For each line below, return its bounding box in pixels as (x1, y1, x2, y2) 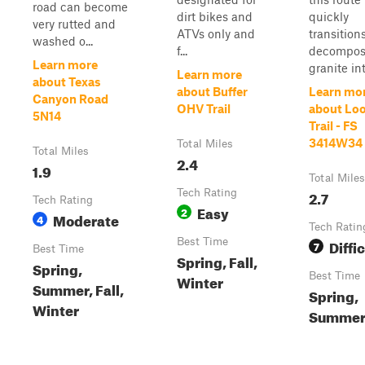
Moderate (53, 208, 119, 230)
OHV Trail (177, 101, 231, 116)
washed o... (33, 33, 93, 48)
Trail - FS (309, 118, 358, 133)
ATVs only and (177, 26, 255, 41)
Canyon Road (33, 91, 108, 106)
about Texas (33, 74, 101, 89)
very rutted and (33, 16, 116, 31)
